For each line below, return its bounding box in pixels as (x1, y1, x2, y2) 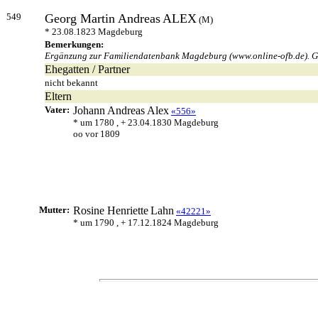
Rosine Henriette (73, 204, 148, 216)
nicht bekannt (45, 77, 98, 88)
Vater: (45, 104, 72, 115)
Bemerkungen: (45, 39, 104, 50)
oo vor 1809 (73, 128, 120, 139)
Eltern (45, 90, 72, 102)
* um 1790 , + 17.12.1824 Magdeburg (73, 217, 219, 228)
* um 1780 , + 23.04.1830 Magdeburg (73, 117, 219, 128)
